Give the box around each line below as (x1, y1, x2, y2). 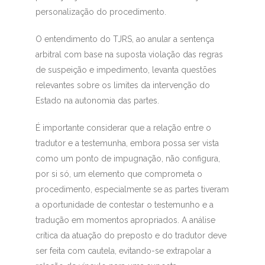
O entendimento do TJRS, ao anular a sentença (35, 34, 214, 44)
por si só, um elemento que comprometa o (35, 169, 202, 179)
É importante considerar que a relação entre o (35, 123, 211, 133)
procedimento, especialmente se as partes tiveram (35, 185, 229, 195)
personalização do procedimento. (35, 7, 166, 17)
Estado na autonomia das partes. (35, 96, 159, 106)
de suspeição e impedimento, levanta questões (35, 65, 216, 75)
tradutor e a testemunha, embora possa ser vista (35, 138, 219, 148)
